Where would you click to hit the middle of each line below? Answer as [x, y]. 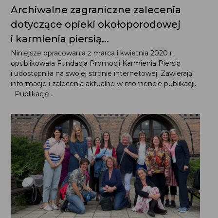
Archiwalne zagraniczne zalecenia [96, 9]
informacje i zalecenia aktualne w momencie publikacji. [105, 83]
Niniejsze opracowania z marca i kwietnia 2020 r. [92, 53]
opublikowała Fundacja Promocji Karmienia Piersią [95, 63]
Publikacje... [32, 94]
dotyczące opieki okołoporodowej [95, 24]
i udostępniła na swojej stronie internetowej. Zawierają [101, 73]
